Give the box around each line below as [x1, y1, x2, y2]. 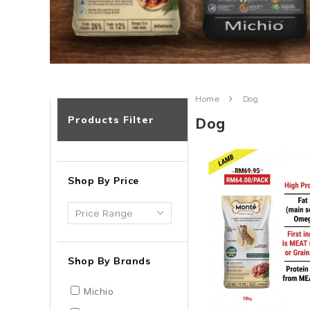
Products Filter [68, 113, 154, 126]
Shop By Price [68, 174, 139, 187]
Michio [84, 285, 113, 297]
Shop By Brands [68, 254, 150, 267]
